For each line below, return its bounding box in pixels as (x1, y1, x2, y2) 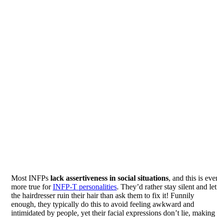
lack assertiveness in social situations (50, 173, 169, 182)
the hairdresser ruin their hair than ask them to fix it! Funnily (11, 191, 194, 200)
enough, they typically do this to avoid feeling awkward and (11, 200, 194, 208)
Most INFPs (11, 173, 50, 182)
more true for (11, 182, 53, 191)
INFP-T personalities (53, 182, 117, 191)
